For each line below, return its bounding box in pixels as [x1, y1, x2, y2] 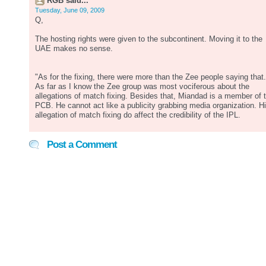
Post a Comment [47, 139, 117, 150]
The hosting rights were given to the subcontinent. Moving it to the [35, 35, 262, 43]
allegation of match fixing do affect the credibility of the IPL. [35, 111, 240, 119]
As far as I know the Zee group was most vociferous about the [35, 83, 249, 91]
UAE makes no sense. [35, 45, 113, 53]
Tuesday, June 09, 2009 [35, 7, 104, 14]
